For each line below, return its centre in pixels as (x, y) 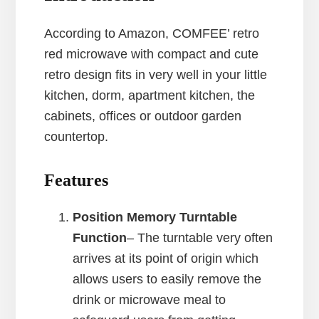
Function (100, 237)
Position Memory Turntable (155, 217)
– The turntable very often (200, 237)
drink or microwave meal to (150, 299)
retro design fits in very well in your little (156, 74)
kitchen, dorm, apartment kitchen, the (150, 95)
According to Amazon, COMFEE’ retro (152, 33)
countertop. (77, 136)
